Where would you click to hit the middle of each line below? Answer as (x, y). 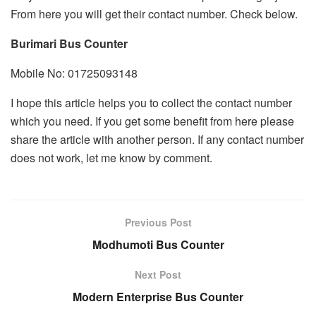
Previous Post (158, 222)
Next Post (158, 274)
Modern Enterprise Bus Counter (158, 296)
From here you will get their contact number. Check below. (154, 13)
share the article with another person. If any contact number (157, 139)
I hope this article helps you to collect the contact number (151, 102)
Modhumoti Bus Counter (158, 244)
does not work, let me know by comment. (111, 157)
